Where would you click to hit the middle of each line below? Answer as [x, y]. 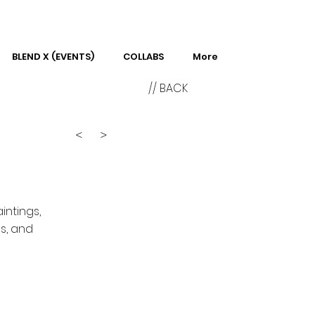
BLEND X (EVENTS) [53, 57]
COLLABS [143, 57]
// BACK [168, 88]
